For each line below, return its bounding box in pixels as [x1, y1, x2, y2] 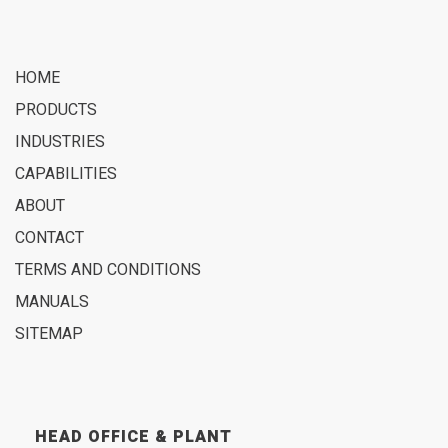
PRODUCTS [15, 98, 101, 123]
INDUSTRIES [15, 130, 109, 155]
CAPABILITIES [15, 162, 121, 187]
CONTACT [15, 226, 88, 251]
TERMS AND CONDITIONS [15, 258, 205, 283]
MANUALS [15, 290, 93, 315]
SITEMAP [15, 322, 87, 347]
